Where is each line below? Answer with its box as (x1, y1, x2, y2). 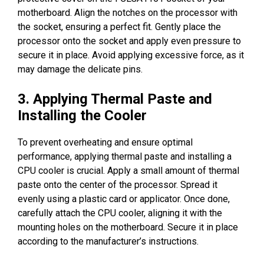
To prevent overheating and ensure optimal (18, 136, 193, 148)
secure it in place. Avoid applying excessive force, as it (18, 49, 244, 61)
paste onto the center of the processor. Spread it (18, 179, 217, 190)
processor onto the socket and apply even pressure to (18, 35, 241, 47)
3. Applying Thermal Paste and (18, 90, 212, 107)
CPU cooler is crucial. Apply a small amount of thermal (18, 164, 239, 176)
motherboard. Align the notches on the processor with (18, 6, 237, 18)
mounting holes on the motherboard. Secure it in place (18, 221, 238, 233)
